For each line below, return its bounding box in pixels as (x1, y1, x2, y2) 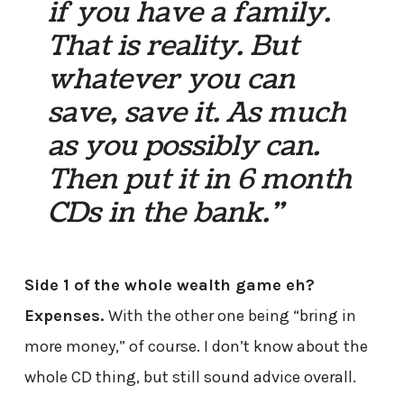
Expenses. (23, 306, 105, 326)
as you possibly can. (48, 126, 320, 167)
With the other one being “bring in (104, 306, 356, 326)
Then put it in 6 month (48, 160, 353, 200)
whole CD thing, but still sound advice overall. (23, 367, 356, 388)
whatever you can (48, 60, 296, 100)
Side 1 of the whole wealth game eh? (23, 275, 315, 296)
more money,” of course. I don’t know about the (23, 336, 368, 357)
